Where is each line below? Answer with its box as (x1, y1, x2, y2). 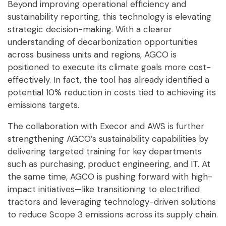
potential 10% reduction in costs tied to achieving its (8, 86, 216, 98)
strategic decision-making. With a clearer (8, 23, 172, 35)
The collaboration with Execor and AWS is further (8, 120, 204, 132)
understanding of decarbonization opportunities (8, 36, 198, 47)
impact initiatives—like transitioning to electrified (8, 183, 200, 195)
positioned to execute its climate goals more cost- (8, 61, 211, 73)
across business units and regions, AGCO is (8, 48, 177, 60)
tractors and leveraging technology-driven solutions (8, 196, 216, 207)
